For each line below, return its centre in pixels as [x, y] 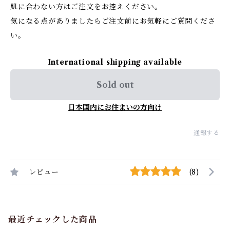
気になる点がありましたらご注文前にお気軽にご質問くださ [113, 21]
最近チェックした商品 [53, 219]
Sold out [115, 85]
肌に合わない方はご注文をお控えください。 [87, 7]
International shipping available [115, 62]
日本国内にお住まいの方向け [115, 107]
